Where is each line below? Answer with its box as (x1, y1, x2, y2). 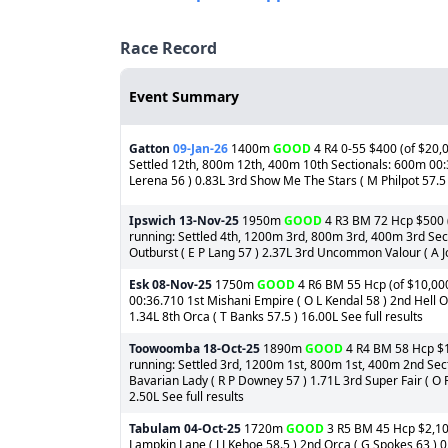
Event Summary (129, 87, 239, 106)
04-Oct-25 (184, 420, 241, 437)
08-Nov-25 (152, 276, 212, 293)
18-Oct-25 (203, 340, 260, 357)
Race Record (120, 37, 217, 59)
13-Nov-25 (179, 212, 239, 229)
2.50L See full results (129, 388, 244, 405)
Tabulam (129, 420, 181, 437)
